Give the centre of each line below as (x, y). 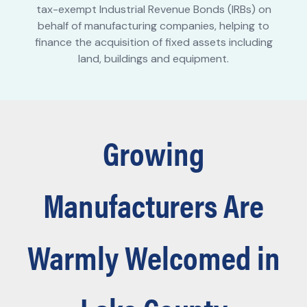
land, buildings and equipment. (153, 59)
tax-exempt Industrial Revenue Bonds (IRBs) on (153, 10)
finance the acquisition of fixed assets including (153, 42)
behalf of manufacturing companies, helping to (153, 26)
